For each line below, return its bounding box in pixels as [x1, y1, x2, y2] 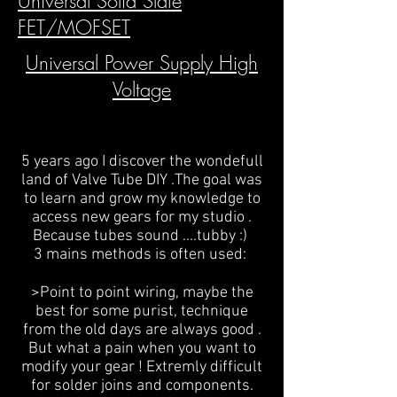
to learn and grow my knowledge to [23, 190, 261, 209]
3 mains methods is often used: [34, 245, 250, 265]
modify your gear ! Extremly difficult [21, 358, 262, 378]
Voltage [113, 76, 171, 104]
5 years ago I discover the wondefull [20, 152, 263, 172]
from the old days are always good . [22, 321, 261, 340]
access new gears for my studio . [32, 208, 252, 228]
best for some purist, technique [35, 302, 248, 322]
